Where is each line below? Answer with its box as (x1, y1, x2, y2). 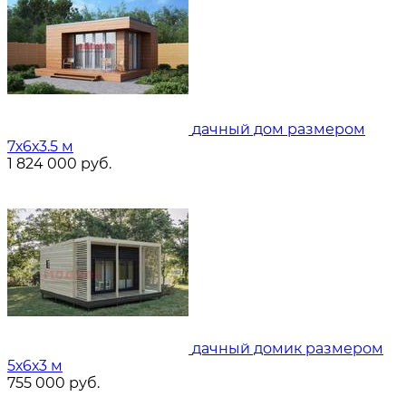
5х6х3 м (7, 356, 63, 374)
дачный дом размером (192, 120, 365, 138)
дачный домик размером (192, 339, 383, 357)
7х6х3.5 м (7, 137, 73, 155)
